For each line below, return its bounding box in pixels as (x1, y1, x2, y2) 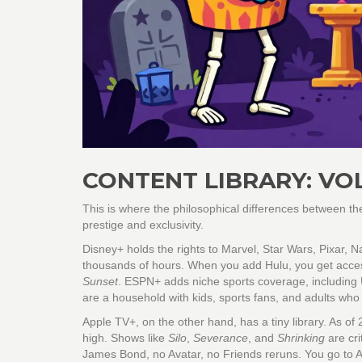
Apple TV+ (82, 315, 136, 329)
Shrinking (277, 331, 325, 345)
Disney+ (82, 242, 124, 256)
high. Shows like (82, 331, 168, 345)
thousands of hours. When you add (82, 259, 265, 272)
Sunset (82, 275, 118, 288)
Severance (193, 331, 248, 345)
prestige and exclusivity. (82, 218, 204, 232)
